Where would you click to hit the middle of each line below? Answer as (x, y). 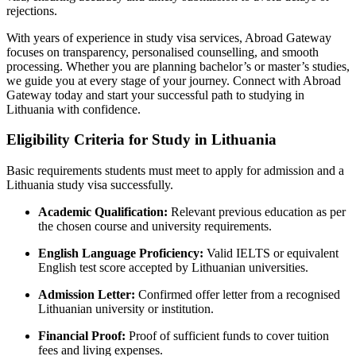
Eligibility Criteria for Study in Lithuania (141, 140)
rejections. (32, 10)
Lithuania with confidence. (74, 109)
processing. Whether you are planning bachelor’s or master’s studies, (178, 66)
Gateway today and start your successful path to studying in (155, 95)
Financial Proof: (83, 336)
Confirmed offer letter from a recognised (239, 295)
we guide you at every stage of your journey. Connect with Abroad (174, 80)
